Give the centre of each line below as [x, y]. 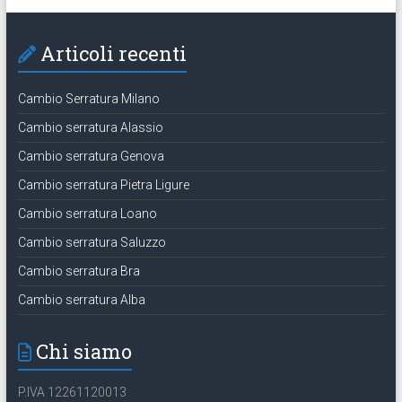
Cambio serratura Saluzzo [92, 242]
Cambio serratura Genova [91, 156]
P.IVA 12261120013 [72, 392]
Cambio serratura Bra [79, 271]
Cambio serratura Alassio [90, 127]
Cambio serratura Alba [81, 299]
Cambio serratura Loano [87, 213]
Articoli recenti [113, 53]
